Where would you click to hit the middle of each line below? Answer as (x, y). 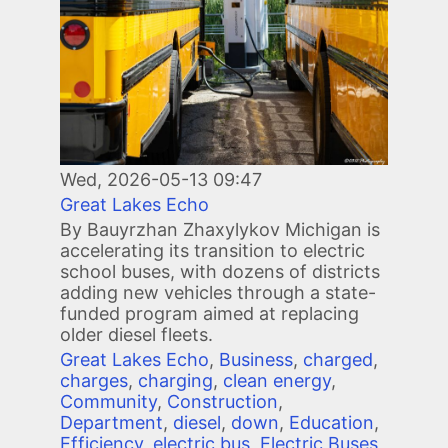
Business (256, 359)
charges (94, 380)
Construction (222, 401)
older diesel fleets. (136, 334)
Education (331, 422)
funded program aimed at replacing (209, 313)
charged (338, 359)
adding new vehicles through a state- (218, 292)
